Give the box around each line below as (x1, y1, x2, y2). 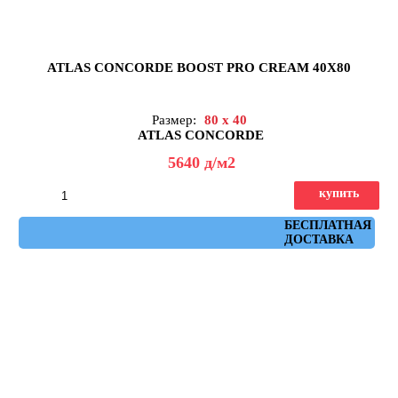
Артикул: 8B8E (170, 218, 237, 231)
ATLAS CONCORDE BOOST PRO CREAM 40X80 (47, 60, 351, 75)
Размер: (151, 112, 200, 127)
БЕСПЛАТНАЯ (283, 218, 371, 232)
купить (319, 186, 359, 200)
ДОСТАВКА (283, 232, 354, 246)
